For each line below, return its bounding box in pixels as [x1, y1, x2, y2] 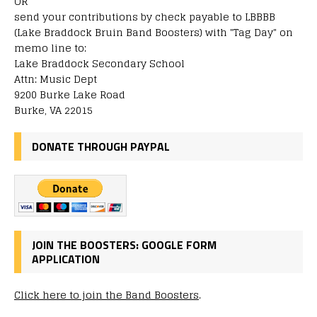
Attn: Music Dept [14, 69, 97, 88]
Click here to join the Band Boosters [14, 285, 199, 304]
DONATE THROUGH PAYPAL [32, 137, 170, 155]
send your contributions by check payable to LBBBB [14, 7, 275, 25]
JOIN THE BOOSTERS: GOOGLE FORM [32, 236, 217, 253]
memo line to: [14, 38, 86, 57]
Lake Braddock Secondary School [14, 54, 185, 72]
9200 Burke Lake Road [14, 85, 125, 103]
